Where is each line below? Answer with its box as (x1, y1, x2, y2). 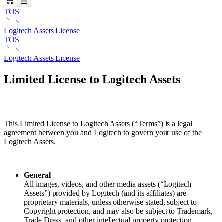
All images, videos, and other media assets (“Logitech (24, 179, 191, 188)
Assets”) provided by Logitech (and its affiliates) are (24, 188, 186, 197)
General (24, 170, 51, 179)
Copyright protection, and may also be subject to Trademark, (24, 206, 213, 215)
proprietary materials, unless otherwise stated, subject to (24, 197, 197, 206)
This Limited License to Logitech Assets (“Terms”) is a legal (4, 119, 192, 128)
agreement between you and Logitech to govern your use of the (4, 128, 202, 137)
